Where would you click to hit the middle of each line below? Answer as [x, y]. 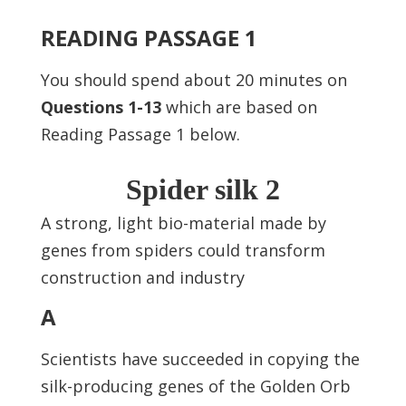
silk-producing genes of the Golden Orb [195, 386]
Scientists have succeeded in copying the [200, 359]
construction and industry [142, 277]
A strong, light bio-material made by [183, 223]
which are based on [239, 107]
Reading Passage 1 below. [140, 134]
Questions [82, 107]
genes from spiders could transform [183, 250]
